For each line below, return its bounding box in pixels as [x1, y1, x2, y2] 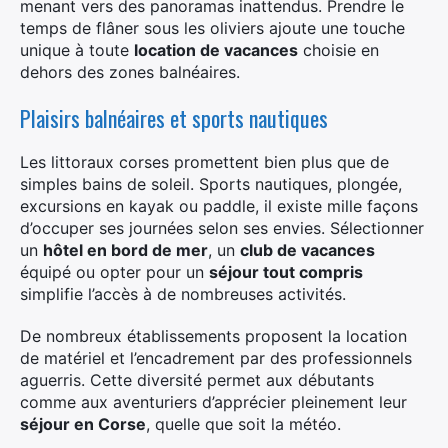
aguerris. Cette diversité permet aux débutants [20, 370, 374, 390]
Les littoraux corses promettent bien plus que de [20, 152, 389, 172]
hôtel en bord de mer [43, 240, 208, 260]
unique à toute [20, 40, 134, 60]
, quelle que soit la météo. [146, 414, 341, 434]
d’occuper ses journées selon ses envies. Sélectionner [20, 218, 424, 238]
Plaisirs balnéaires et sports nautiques [20, 102, 328, 134]
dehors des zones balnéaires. [20, 62, 240, 82]
